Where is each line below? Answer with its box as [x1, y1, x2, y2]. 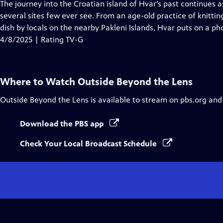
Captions [105, 22, 136, 32]
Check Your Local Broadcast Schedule [20, 139, 159, 148]
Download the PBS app [20, 119, 106, 128]
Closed [105, 10, 128, 20]
